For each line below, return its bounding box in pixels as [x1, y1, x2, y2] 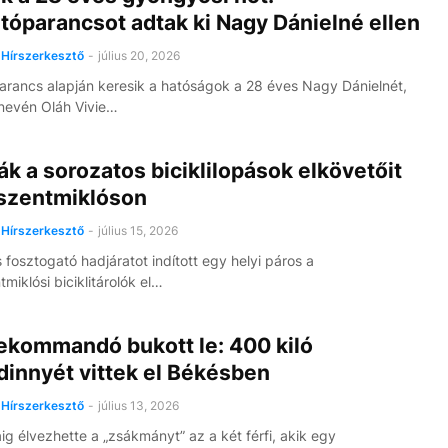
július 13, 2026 [97, 398, 179, 413]
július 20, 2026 [97, 48, 180, 63]
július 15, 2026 [97, 223, 178, 238]
